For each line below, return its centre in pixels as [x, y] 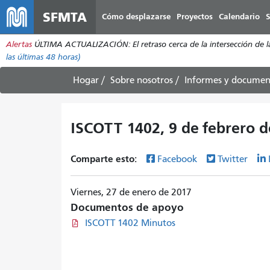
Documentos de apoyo [127, 208]
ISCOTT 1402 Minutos [130, 223]
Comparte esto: [105, 159]
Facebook [178, 159]
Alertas [19, 44]
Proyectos [195, 17]
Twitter [234, 159]
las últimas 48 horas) [43, 57]
